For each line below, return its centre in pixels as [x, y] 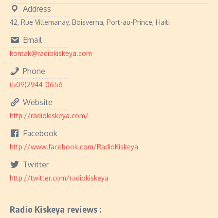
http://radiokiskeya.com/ [49, 116]
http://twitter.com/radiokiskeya [59, 178]
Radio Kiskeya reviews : [56, 209]
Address [37, 9]
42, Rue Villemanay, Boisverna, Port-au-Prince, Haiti [90, 22]
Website [38, 102]
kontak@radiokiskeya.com [51, 53]
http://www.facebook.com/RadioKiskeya [74, 147]
